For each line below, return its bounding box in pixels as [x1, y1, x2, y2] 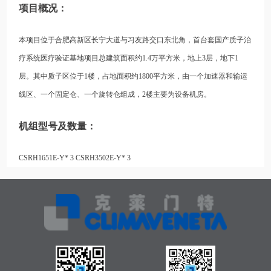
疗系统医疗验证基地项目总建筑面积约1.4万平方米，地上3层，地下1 [19, 53, 239, 62]
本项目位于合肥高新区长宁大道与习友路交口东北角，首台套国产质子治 [19, 35, 252, 44]
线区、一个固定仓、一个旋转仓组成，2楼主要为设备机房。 [19, 90, 212, 99]
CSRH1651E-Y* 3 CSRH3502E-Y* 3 [19, 153, 131, 162]
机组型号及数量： [19, 120, 97, 131]
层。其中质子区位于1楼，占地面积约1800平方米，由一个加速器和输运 [19, 71, 248, 80]
